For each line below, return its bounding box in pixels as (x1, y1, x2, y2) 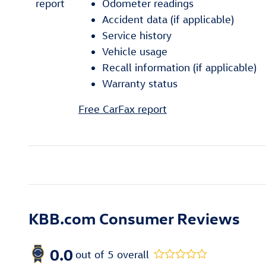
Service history (102, 29, 172, 42)
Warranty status (102, 77, 178, 90)
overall (114, 248, 149, 261)
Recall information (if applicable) (102, 61, 256, 74)
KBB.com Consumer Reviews (28, 208, 240, 229)
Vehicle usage (102, 45, 167, 58)
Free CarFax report (78, 103, 167, 116)
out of (75, 248, 107, 261)
